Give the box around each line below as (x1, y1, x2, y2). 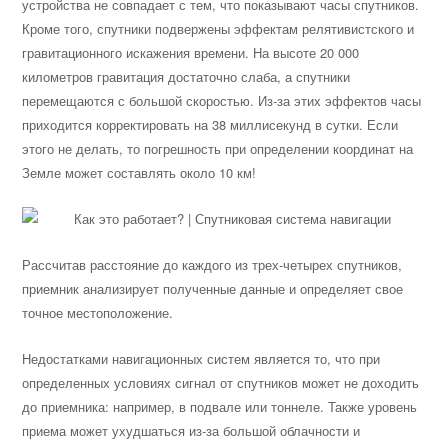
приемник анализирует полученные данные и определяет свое (22, 279, 404, 298)
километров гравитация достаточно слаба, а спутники (22, 67, 351, 86)
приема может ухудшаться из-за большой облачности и (22, 421, 361, 440)
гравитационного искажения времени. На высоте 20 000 (22, 43, 360, 62)
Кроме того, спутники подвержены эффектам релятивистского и (22, 19, 415, 38)
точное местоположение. (22, 303, 174, 322)
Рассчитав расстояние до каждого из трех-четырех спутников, (22, 255, 403, 274)
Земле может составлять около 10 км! (22, 163, 257, 182)
